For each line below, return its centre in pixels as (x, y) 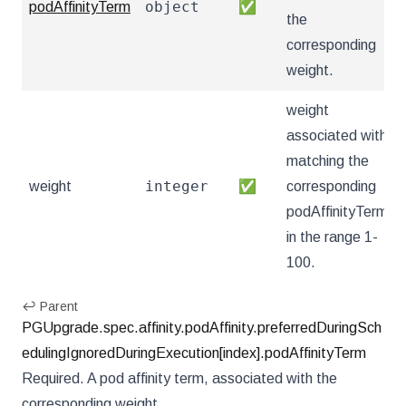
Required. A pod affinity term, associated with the (179, 378)
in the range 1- (332, 237)
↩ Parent (50, 306)
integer (177, 186)
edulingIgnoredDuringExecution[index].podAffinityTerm (194, 353)
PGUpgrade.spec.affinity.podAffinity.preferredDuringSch (202, 328)
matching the (328, 161)
